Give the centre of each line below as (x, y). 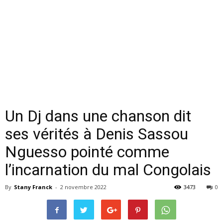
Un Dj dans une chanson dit (98, 116)
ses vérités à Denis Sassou (97, 134)
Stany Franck (33, 187)
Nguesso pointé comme (87, 152)
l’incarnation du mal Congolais (108, 170)
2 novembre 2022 (83, 187)
